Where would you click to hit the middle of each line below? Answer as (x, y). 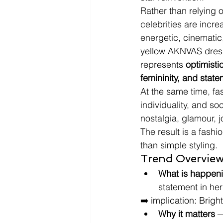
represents (163, 64)
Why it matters (187, 214)
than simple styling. (179, 145)
